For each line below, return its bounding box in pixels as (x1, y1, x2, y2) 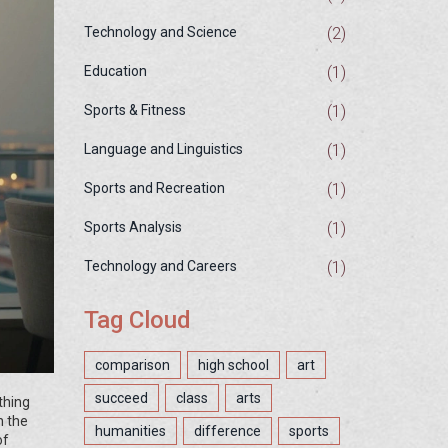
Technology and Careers (83, 258, 237, 274)
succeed (94, 390, 148, 406)
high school (197, 357, 269, 373)
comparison (94, 357, 170, 373)
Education (83, 63, 147, 79)
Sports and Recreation (83, 180, 225, 196)
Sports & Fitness (83, 102, 186, 118)
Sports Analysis (83, 219, 182, 235)
